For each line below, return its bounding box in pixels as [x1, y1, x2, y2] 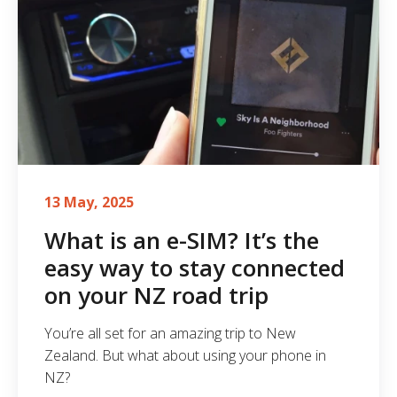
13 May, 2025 [44, 191, 134, 212]
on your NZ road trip [44, 278, 269, 311]
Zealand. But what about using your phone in [44, 345, 326, 365]
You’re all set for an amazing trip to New [44, 323, 296, 343]
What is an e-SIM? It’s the [44, 223, 319, 256]
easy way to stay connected [44, 251, 345, 284]
